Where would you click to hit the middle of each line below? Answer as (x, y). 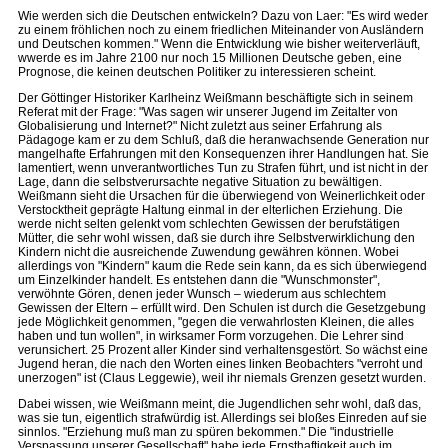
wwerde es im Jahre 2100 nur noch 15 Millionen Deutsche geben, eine (210, 58)
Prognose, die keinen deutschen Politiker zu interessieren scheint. (197, 72)
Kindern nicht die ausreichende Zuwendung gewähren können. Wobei (208, 252)
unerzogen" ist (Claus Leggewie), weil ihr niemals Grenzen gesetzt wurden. (222, 378)
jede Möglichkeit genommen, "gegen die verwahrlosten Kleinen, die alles (216, 322)
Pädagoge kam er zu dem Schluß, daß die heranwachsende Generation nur (223, 140)
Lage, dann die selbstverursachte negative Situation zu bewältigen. (200, 182)
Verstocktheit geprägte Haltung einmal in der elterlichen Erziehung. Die (210, 210)
